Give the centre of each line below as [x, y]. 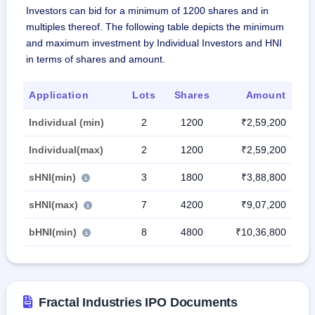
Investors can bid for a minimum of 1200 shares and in [147, 10]
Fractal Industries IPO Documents [138, 302]
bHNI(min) [54, 232]
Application [59, 95]
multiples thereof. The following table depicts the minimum [155, 26]
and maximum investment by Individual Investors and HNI [154, 43]
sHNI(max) [55, 204]
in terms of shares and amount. [96, 59]
